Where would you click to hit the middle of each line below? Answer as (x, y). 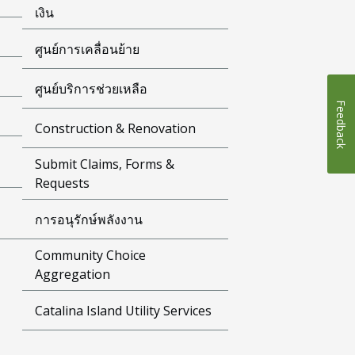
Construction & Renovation (116, 128)
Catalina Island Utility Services (124, 310)
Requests (63, 183)
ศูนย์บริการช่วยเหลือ (92, 88)
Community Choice (91, 255)
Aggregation (73, 274)
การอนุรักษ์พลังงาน (89, 219)
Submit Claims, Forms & (105, 164)
